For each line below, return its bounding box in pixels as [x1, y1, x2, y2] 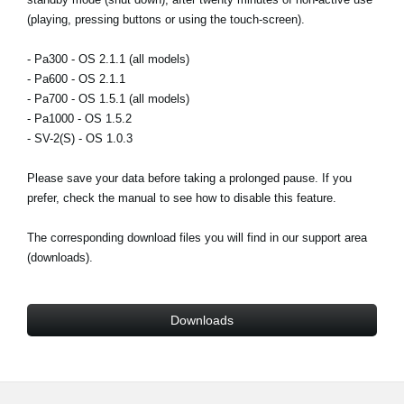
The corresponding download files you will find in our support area [27, 231, 367, 244]
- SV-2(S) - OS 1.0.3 [27, 132, 133, 145]
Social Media [63, 75, 136, 89]
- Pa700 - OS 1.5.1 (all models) [27, 92, 189, 106]
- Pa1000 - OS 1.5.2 [27, 112, 132, 125]
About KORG [63, 138, 142, 153]
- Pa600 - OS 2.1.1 [27, 72, 125, 86]
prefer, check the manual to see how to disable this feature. [27, 191, 336, 205]
